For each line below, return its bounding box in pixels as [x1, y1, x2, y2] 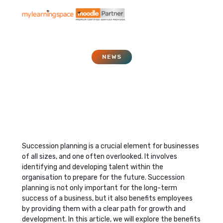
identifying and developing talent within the [22, 162, 163, 171]
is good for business [46, 87, 177, 104]
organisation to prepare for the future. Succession [22, 173, 185, 182]
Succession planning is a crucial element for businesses [22, 141, 199, 150]
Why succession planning [30, 71, 193, 88]
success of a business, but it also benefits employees [22, 194, 193, 203]
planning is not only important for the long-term [22, 183, 177, 192]
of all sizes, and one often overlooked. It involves [22, 152, 177, 161]
